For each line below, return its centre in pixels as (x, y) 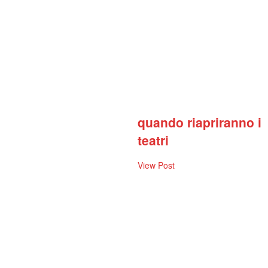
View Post (156, 165)
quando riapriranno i (200, 122)
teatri (153, 140)
